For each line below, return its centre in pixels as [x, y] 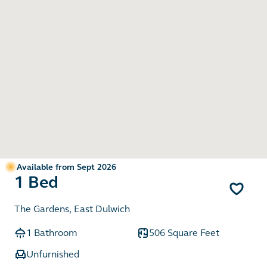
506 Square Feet [184, 232]
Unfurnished [53, 254]
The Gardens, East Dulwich [72, 209]
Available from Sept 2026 [66, 167]
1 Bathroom [52, 232]
